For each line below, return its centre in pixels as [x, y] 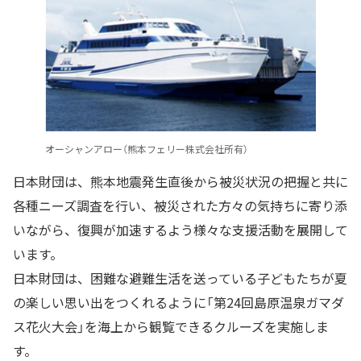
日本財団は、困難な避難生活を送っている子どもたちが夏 [180, 278]
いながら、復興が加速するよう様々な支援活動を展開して [180, 230]
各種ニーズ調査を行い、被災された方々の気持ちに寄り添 [180, 205]
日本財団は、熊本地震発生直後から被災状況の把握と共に [180, 181]
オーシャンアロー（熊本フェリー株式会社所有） [147, 149]
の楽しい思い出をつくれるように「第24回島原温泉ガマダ [178, 302]
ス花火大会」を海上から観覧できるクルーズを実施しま [171, 326]
